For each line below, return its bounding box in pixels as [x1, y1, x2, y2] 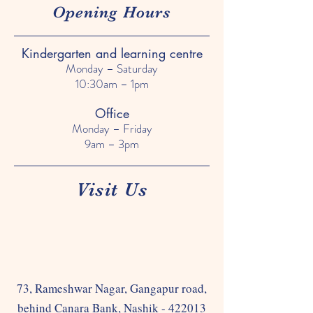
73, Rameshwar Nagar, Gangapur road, [17, 280, 207, 296]
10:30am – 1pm [75, 75, 149, 92]
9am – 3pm [85, 136, 139, 152]
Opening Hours [52, 3, 172, 22]
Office [94, 105, 129, 122]
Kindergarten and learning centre [21, 45, 203, 61]
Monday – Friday [71, 120, 152, 137]
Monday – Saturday [66, 60, 158, 77]
